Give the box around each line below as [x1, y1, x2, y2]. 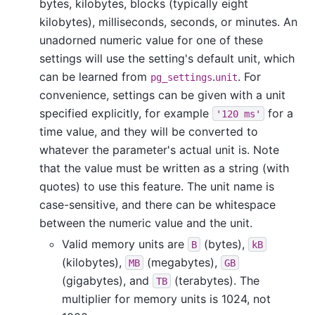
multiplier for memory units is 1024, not [62, 291, 271, 306]
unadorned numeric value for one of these [39, 32, 263, 47]
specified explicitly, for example [39, 105, 212, 120]
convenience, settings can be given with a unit [39, 87, 285, 102]
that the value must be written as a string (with [39, 160, 289, 175]
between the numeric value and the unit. [39, 215, 252, 230]
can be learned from [39, 69, 150, 84]
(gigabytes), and [62, 273, 153, 288]
